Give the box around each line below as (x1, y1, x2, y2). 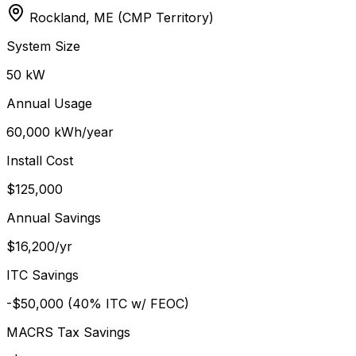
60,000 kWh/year (6, 124, 114, 141)
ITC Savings (6, 267, 79, 284)
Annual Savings (6, 210, 101, 226)
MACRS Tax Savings (6, 324, 130, 341)
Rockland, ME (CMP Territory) (29, 10, 214, 26)
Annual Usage (6, 95, 92, 112)
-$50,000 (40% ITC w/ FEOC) (6, 296, 189, 312)
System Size (6, 38, 80, 55)
